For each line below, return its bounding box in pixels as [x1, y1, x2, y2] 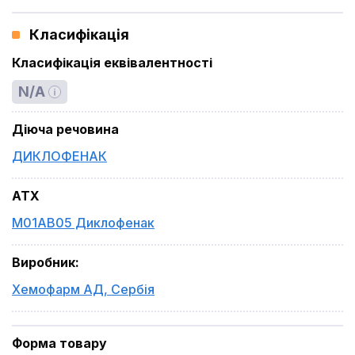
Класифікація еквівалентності [12, 55, 212, 71]
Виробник [12, 254, 75, 270]
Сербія [111, 281, 155, 297]
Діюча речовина [12, 121, 119, 137]
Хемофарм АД [12, 281, 104, 297]
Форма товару [12, 335, 107, 351]
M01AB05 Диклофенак [12, 215, 155, 231]
